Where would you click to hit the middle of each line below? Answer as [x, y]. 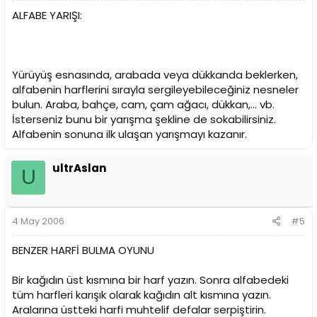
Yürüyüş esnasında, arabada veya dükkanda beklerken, [155, 74]
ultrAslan [79, 168]
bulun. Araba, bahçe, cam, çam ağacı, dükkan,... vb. [143, 104]
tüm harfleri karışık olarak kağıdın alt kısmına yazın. [142, 295]
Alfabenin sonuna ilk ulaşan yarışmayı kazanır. [129, 134]
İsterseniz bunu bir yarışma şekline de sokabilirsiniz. [144, 119]
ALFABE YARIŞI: [47, 15]
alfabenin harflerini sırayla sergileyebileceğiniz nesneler [155, 89]
